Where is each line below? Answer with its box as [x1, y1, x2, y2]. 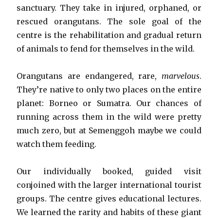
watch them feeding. [17, 139, 97, 149]
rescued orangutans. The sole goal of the [17, 16, 201, 26]
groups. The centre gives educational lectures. [17, 193, 201, 203]
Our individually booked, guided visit [17, 166, 201, 176]
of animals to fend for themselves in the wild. [17, 43, 195, 54]
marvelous [161, 71, 200, 81]
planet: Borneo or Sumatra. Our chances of [17, 98, 201, 108]
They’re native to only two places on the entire [17, 84, 201, 94]
